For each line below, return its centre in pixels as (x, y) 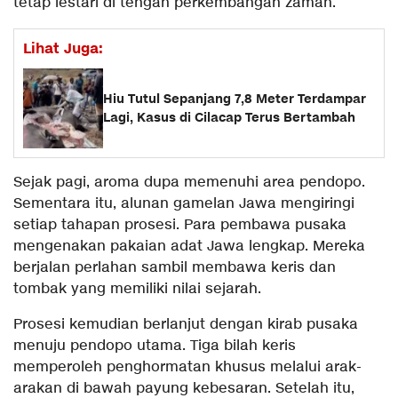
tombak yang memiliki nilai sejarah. (137, 290)
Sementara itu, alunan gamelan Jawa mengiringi (184, 204)
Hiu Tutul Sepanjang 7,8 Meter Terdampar (235, 99)
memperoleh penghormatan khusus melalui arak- (187, 368)
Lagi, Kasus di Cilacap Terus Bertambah (229, 118)
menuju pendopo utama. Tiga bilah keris (155, 346)
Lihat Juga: (63, 49)
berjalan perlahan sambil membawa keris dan (175, 268)
